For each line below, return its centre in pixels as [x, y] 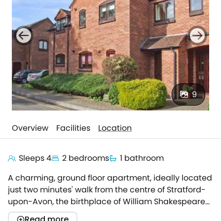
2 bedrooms [86, 158]
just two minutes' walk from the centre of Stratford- [107, 190]
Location [115, 128]
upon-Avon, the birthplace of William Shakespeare [107, 202]
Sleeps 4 [35, 158]
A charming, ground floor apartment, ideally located [110, 178]
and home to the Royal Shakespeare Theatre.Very [105, 213]
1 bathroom [142, 158]
